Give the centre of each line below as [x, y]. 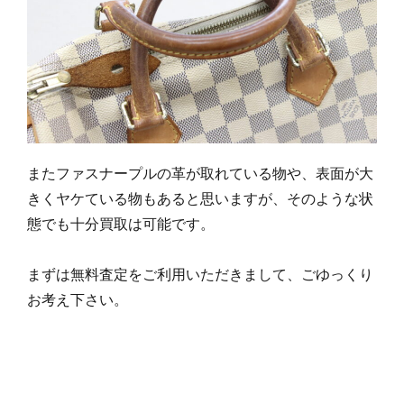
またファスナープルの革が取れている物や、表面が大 [200, 174]
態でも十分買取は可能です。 [121, 225]
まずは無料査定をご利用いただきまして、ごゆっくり [200, 275]
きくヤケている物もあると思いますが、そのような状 [200, 199]
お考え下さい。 [78, 300]
